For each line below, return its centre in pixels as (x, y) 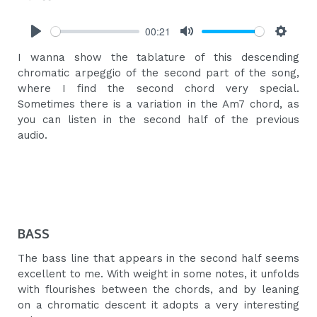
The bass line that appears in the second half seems (158, 259)
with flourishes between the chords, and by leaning (158, 290)
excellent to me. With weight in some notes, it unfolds (158, 274)
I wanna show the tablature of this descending (158, 58)
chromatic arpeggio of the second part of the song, (158, 73)
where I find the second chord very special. (158, 89)
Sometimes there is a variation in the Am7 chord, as (158, 104)
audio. (33, 136)
